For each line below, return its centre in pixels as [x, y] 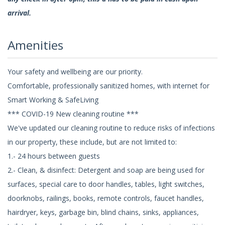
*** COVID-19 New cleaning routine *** [73, 114]
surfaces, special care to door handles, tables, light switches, [106, 184]
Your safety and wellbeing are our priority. [75, 71]
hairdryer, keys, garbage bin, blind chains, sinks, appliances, [103, 212]
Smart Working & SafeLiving [53, 99]
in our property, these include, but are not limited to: [92, 142]
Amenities [35, 45]
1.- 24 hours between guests [54, 156]
